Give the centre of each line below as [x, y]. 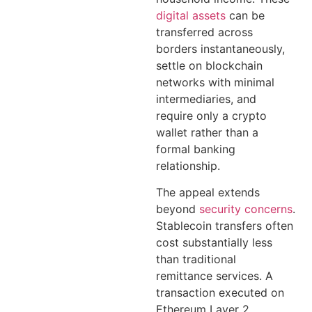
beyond [178, 209]
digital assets [191, 15]
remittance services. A [214, 276]
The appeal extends [208, 193]
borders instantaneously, [220, 48]
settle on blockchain [209, 65]
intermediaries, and [206, 99]
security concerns [246, 209]
